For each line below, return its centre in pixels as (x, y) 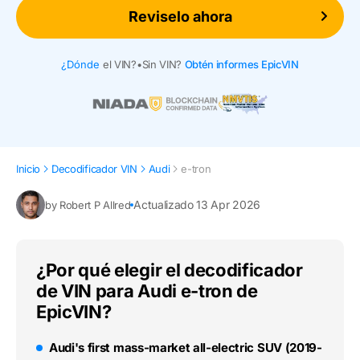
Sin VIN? (162, 64)
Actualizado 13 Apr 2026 (197, 205)
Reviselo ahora (180, 16)
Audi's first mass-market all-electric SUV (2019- (186, 348)
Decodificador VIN (94, 169)
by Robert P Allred (88, 205)
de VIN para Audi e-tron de (147, 291)
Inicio (29, 169)
